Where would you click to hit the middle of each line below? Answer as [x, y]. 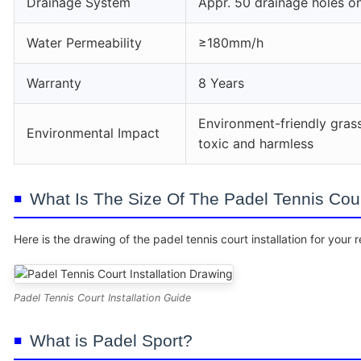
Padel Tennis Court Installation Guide [102, 298]
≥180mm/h [231, 43]
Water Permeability [84, 43]
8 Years [221, 83]
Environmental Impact [93, 133]
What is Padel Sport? [111, 340]
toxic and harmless [256, 143]
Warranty [54, 83]
